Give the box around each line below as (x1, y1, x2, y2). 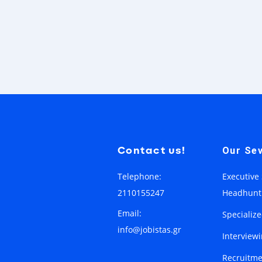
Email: (117, 207, 142, 219)
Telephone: (117, 170, 161, 182)
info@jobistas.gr (117, 223, 181, 235)
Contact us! (117, 144, 186, 157)
